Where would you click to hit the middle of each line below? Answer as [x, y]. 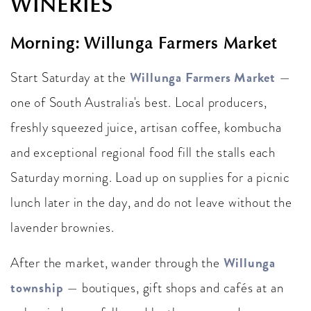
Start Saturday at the [70, 77]
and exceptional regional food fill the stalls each [143, 152]
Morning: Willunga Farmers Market [144, 43]
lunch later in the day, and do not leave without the [151, 202]
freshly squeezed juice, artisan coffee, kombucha [146, 127]
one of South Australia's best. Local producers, [139, 102]
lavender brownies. [62, 227]
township [37, 287]
